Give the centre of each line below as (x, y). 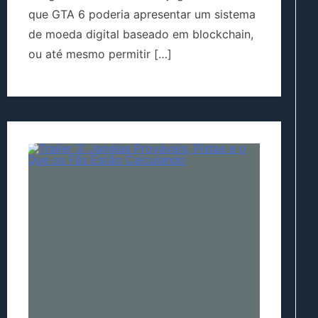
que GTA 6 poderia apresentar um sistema (142, 15)
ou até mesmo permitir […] (100, 54)
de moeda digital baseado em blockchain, (141, 34)
